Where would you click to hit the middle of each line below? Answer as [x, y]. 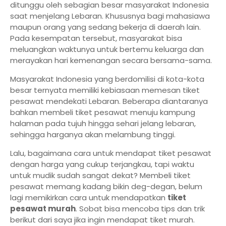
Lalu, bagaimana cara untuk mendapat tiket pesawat [111, 153]
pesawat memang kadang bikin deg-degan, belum [106, 186]
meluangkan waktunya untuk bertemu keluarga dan [107, 49]
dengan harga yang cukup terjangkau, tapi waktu [102, 164]
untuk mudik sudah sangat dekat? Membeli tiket [100, 175]
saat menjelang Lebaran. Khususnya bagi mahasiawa [110, 16]
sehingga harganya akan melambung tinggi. [93, 134]
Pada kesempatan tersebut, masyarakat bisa [96, 38]
